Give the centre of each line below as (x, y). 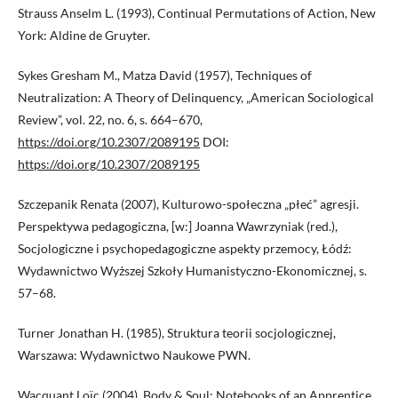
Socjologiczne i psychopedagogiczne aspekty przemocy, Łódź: (185, 249)
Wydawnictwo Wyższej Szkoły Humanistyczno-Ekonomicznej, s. (192, 271)
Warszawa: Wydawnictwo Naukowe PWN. (134, 355)
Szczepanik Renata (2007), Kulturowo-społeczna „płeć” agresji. (188, 204)
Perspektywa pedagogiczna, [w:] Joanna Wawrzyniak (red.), (178, 227)
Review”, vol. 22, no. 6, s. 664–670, (110, 120)
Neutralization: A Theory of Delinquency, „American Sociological (196, 98)
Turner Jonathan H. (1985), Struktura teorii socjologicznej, (177, 333)
